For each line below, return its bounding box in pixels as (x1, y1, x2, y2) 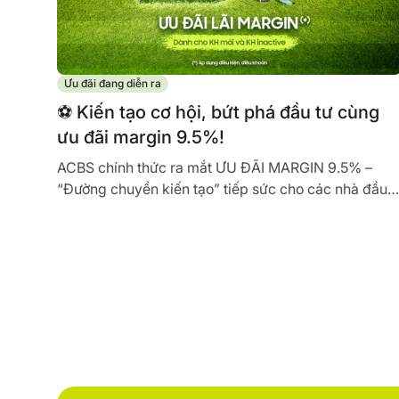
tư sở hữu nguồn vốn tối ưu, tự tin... (57, 201, 281, 220)
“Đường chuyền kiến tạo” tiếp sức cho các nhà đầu (57, 180, 387, 199)
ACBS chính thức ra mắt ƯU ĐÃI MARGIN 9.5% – (57, 159, 372, 177)
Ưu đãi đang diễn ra (64, 77, 161, 91)
